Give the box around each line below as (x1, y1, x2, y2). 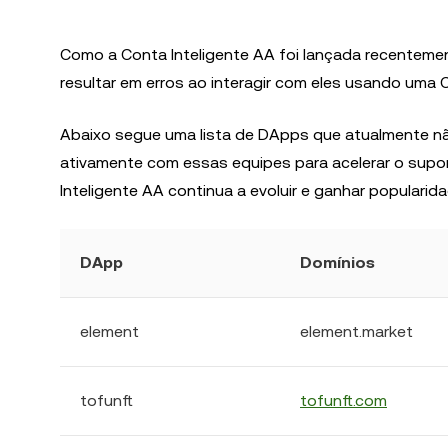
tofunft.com (300, 391, 387, 410)
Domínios (300, 253, 375, 272)
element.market (300, 322, 413, 341)
